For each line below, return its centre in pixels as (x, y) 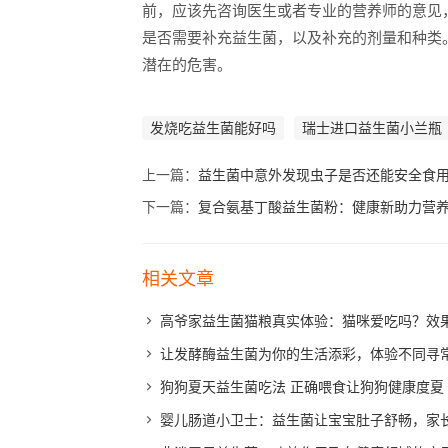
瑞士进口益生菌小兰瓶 (372, 128)
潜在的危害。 (187, 64)
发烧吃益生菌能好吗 (213, 128)
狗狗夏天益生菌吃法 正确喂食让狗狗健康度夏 (302, 387)
